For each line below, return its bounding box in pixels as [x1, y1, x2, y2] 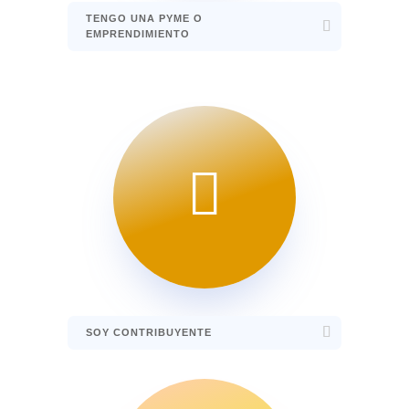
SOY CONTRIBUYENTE [85, 326, 212, 338]
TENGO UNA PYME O [85, 12, 203, 24]
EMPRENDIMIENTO [85, 27, 190, 39]
